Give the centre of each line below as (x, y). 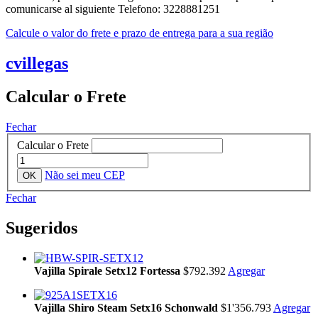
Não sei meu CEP (85, 175)
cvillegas (37, 63)
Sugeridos (42, 228)
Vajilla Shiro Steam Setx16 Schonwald (127, 308)
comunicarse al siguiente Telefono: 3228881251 (113, 9)
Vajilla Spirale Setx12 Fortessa (109, 271)
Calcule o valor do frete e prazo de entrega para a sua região (139, 33)
